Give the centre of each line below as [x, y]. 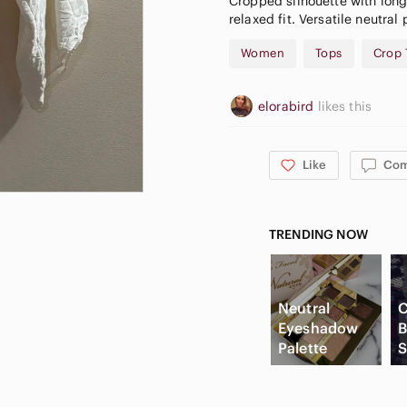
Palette [303, 347]
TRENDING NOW [318, 234]
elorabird [288, 106]
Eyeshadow [318, 328]
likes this [345, 106]
